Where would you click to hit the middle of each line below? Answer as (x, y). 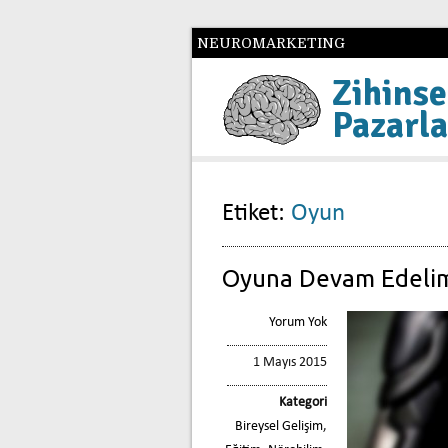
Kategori (303, 402)
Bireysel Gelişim (279, 426)
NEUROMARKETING (271, 42)
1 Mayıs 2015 (290, 362)
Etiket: (253, 213)
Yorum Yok (298, 322)
